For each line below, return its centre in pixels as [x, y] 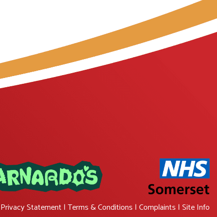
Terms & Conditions [100, 208]
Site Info [196, 208]
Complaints [157, 208]
